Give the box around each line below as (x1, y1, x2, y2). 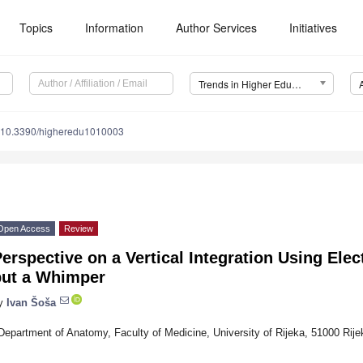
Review (64, 224, 93, 234)
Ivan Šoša (6, 296, 56, 309)
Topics (19, 19, 53, 36)
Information (85, 19, 144, 36)
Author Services (176, 19, 258, 36)
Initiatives (289, 19, 338, 36)
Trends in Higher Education (291, 77, 301, 92)
